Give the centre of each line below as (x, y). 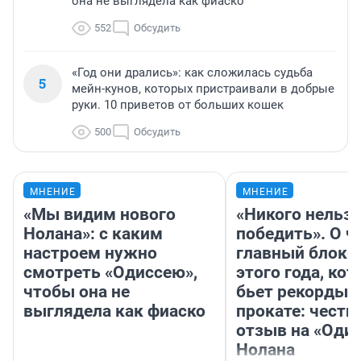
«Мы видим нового (100, 215)
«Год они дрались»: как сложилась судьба (192, 73)
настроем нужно (90, 253)
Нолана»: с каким (93, 234)
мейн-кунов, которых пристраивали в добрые (203, 89)
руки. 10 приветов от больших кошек (178, 105)
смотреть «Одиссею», (110, 273)
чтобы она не (77, 292)
